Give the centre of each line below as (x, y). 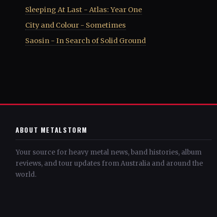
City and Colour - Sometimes (76, 25)
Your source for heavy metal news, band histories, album (108, 152)
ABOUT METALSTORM (52, 130)
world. (26, 174)
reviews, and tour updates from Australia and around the (109, 163)
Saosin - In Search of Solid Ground (85, 41)
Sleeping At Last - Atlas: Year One (84, 10)
